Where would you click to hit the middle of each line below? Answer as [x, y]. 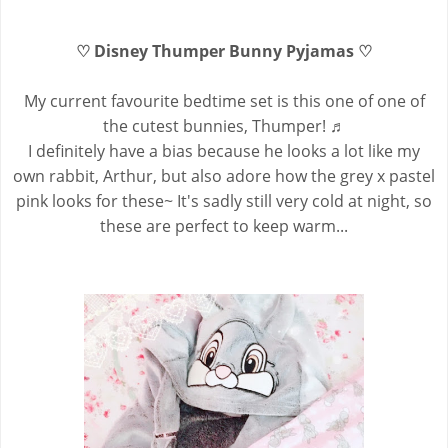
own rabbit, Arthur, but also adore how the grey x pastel [224, 175]
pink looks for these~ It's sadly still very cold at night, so [224, 200]
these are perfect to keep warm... [224, 225]
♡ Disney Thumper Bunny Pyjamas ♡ [224, 50]
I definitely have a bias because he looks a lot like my [224, 150]
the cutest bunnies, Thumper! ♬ [224, 125]
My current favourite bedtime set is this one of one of [224, 100]
